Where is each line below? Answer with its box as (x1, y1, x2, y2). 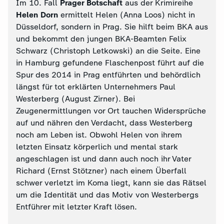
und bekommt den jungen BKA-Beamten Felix (16, 34, 186, 43)
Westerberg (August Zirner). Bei (16, 94, 135, 103)
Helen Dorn (16, 10, 58, 19)
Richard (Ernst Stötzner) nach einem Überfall (16, 166, 186, 175)
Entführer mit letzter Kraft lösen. (16, 202, 137, 211)
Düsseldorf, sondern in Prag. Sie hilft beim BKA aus (16, 22, 208, 31)
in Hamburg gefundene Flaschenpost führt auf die (16, 58, 204, 67)
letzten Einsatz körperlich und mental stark (16, 142, 178, 151)
